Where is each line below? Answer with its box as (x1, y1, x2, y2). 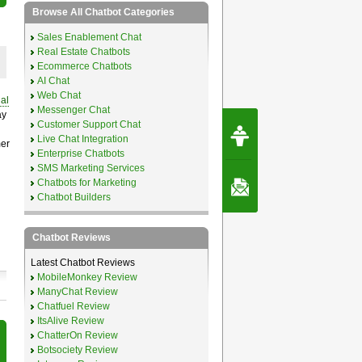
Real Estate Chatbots (36, 45, 130, 57)
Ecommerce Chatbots (36, 60, 132, 72)
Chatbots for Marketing (36, 176, 137, 188)
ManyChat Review (36, 285, 118, 297)
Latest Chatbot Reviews (30, 256, 135, 268)
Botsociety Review (36, 343, 118, 356)
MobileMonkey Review (36, 271, 137, 283)
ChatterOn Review (36, 329, 118, 341)
